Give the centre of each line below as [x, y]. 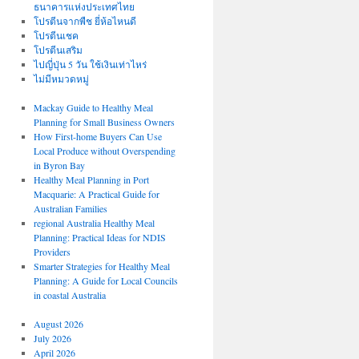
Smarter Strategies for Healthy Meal [101, 266]
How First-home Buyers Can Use [97, 136]
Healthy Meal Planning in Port [91, 179]
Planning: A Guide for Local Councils [105, 280]
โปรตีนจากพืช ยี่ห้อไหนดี [85, 21]
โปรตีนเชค [56, 35]
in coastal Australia [69, 295]
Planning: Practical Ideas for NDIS [99, 237]
